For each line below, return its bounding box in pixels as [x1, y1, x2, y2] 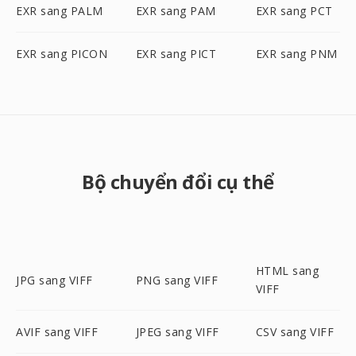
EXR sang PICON [16, 46, 107, 61]
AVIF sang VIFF [16, 324, 98, 339]
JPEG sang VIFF [135, 324, 219, 339]
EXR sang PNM [255, 46, 338, 61]
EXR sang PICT [135, 46, 217, 61]
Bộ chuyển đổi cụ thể [82, 168, 274, 195]
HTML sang [255, 263, 319, 278]
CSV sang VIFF [255, 324, 335, 339]
